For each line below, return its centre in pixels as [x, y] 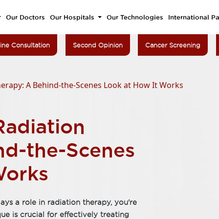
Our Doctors [25, 17]
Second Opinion [98, 45]
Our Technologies [135, 17]
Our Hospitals [73, 17]
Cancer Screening [173, 45]
